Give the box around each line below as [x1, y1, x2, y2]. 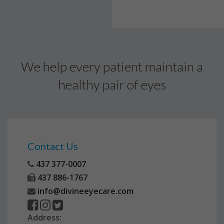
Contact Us [27, 140, 78, 152]
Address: [27, 212, 61, 223]
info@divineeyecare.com [35, 185, 133, 196]
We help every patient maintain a [21, 58, 203, 74]
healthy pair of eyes [58, 76, 166, 92]
